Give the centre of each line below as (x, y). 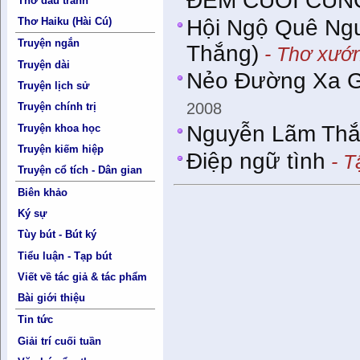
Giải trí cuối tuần (60, 341)
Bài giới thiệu (52, 298)
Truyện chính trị (57, 107)
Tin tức (36, 320)
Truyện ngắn (49, 43)
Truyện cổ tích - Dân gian (80, 170)
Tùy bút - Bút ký (57, 235)
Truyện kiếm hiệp (61, 149)
